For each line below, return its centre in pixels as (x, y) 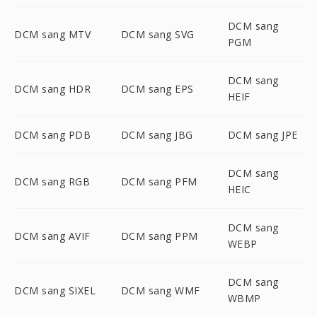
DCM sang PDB (52, 135)
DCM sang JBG (157, 135)
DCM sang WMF (160, 290)
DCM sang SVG (157, 34)
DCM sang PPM (159, 236)
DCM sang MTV (52, 34)
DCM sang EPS (157, 88)
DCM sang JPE (263, 135)
